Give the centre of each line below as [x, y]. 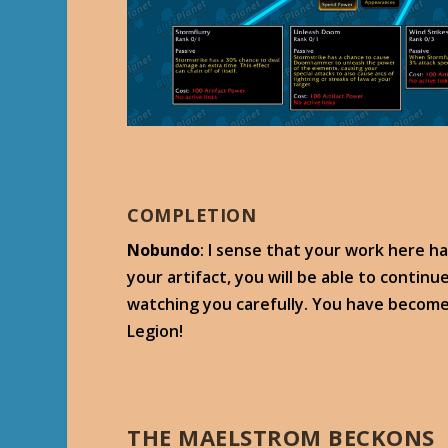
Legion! [155, 330]
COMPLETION [192, 214]
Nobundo [164, 249]
